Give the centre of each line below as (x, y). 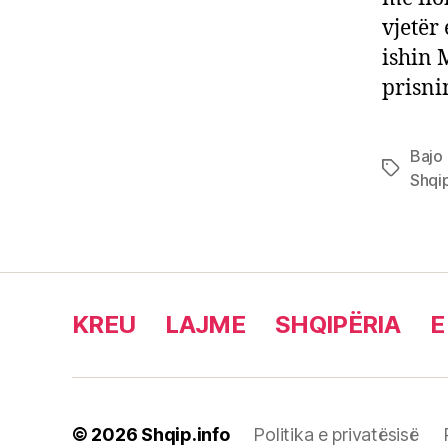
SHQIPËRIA (338, 324)
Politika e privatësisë (336, 434)
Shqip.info (185, 434)
